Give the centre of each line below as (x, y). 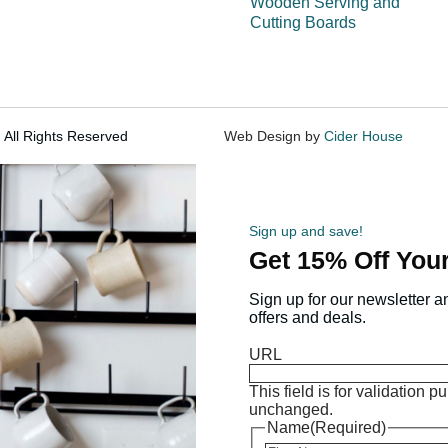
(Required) (348, 428)
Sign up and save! (306, 231)
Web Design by (273, 136)
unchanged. (291, 410)
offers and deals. (308, 318)
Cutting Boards (303, 23)
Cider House (363, 136)
